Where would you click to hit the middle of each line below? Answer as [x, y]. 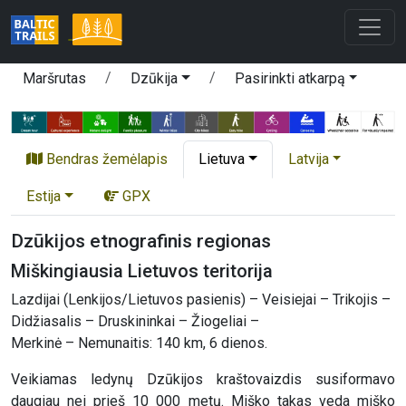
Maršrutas [54, 78]
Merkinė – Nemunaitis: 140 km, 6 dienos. [139, 343]
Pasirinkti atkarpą [290, 78]
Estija [43, 197]
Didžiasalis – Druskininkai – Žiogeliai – [135, 322]
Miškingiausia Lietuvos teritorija [142, 271]
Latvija [308, 159]
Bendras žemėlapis [105, 159]
